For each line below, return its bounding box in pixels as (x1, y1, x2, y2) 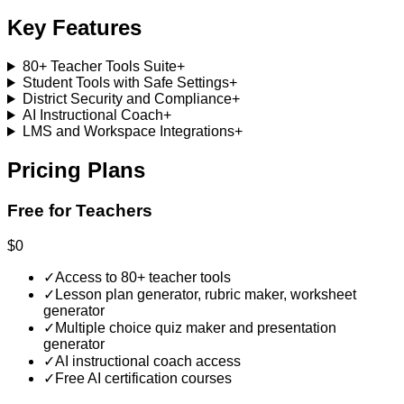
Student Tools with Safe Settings (22, 75, 229, 91)
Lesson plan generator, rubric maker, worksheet (55, 286, 356, 302)
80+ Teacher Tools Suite (22, 59, 177, 75)
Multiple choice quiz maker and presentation (55, 319, 336, 335)
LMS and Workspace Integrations (22, 124, 234, 140)
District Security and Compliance (22, 91, 232, 107)
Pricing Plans (7, 158, 145, 183)
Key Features (7, 15, 142, 41)
